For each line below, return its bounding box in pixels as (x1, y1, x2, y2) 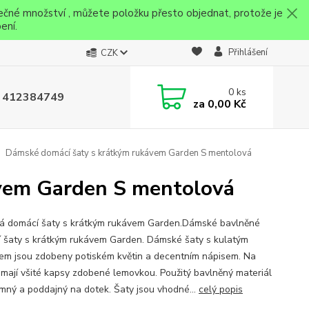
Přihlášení (228, 46, 268, 59)
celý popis (198, 283, 243, 296)
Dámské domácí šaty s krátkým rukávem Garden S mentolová (3, 147, 252, 159)
